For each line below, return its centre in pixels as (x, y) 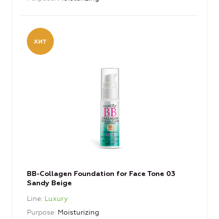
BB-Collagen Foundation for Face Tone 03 (101, 174)
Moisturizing (78, 213)
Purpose (41, 213)
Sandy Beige (49, 184)
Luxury (56, 199)
